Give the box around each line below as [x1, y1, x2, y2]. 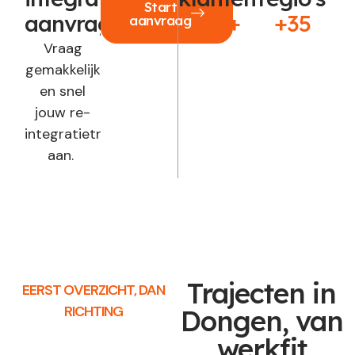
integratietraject [25, 124, 136, 144]
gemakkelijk [25, 60, 101, 80]
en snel [40, 82, 86, 101]
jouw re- [35, 103, 91, 123]
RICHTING [63, 301, 123, 321]
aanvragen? [25, 10, 147, 38]
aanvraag [129, 12, 192, 29]
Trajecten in [187, 275, 337, 311]
